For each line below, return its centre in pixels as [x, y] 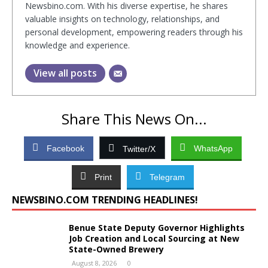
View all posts [65, 73]
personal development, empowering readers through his [134, 32]
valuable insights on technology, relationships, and [122, 19]
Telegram [167, 177]
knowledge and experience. [77, 45]
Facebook [65, 148]
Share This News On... [134, 119]
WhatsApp [213, 148]
